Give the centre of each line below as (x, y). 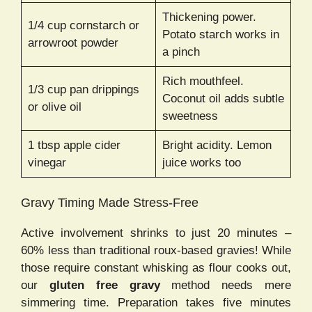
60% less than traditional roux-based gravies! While (156, 250)
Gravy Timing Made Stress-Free (110, 202)
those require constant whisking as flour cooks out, (156, 267)
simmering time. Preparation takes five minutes (156, 302)
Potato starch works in (220, 35)
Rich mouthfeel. (203, 81)
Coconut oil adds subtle (223, 99)
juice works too (201, 163)
